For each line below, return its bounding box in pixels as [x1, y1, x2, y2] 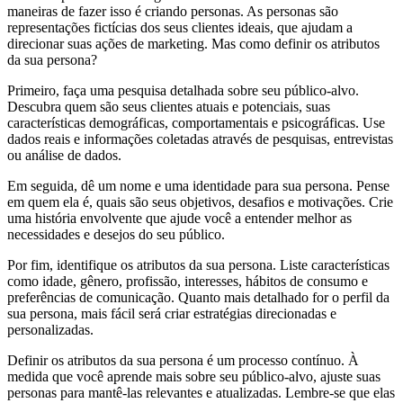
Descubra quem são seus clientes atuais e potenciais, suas [7, 98, 330, 114]
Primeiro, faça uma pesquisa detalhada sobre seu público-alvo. [7, 82, 359, 98]
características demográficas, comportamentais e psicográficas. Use [7, 114, 385, 130]
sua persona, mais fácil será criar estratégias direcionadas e [7, 305, 336, 321]
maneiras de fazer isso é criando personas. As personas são [7, 3, 338, 19]
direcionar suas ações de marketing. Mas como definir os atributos [7, 35, 380, 51]
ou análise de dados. [7, 147, 121, 163]
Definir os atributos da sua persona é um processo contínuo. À [7, 352, 359, 368]
